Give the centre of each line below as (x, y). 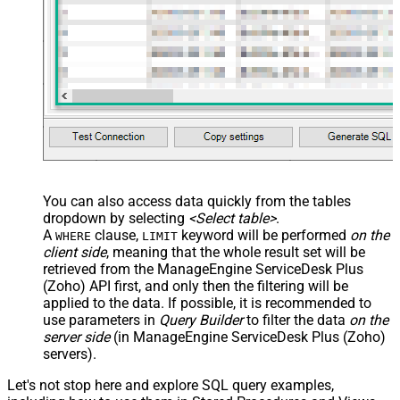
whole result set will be (294, 252)
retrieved (70, 269)
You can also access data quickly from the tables (197, 201)
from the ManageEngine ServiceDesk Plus (230, 269)
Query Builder (201, 320)
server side (76, 337)
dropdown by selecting (116, 218)
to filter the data (296, 320)
